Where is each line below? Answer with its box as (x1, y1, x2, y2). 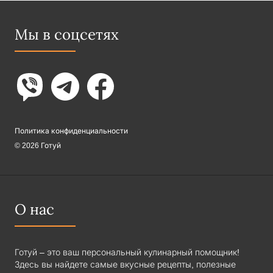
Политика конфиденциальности (15, 127, 128, 136)
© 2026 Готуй (15, 141, 61, 151)
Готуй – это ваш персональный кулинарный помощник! (15, 247, 239, 258)
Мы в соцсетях (15, 27, 119, 43)
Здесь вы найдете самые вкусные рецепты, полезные (15, 260, 236, 270)
